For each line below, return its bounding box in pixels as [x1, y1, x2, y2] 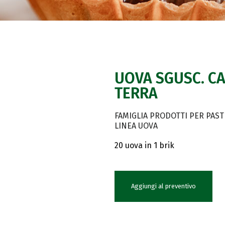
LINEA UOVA [114, 121, 158, 131]
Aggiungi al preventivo [131, 182, 196, 190]
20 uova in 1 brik [114, 141, 174, 150]
